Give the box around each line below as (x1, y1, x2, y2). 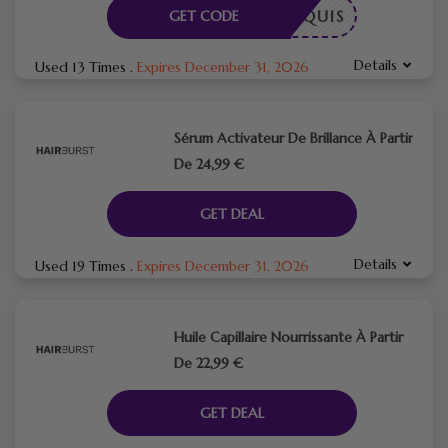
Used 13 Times (35, 57, 130, 76)
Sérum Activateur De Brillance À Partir (173, 128, 413, 147)
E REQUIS (263, 5, 345, 26)
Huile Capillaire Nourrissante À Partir (173, 327, 403, 346)
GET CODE (168, 6, 239, 25)
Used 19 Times (35, 256, 130, 275)
